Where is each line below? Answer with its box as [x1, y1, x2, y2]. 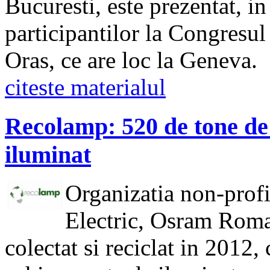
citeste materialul [5, 74, 166, 100]
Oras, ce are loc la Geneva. [5, 46, 257, 73]
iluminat [5, 140, 91, 168]
